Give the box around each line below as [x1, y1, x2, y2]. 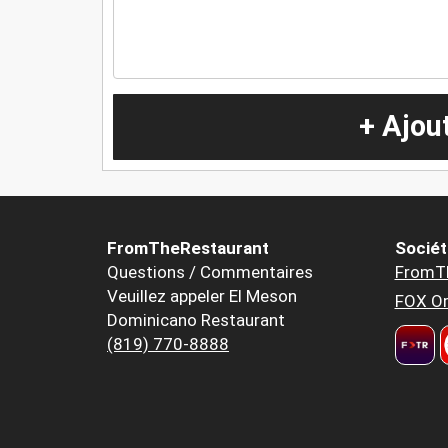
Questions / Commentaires [107, 262, 313, 283]
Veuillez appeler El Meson [107, 286, 297, 307]
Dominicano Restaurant [107, 310, 285, 331]
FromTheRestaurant [107, 238, 269, 259]
